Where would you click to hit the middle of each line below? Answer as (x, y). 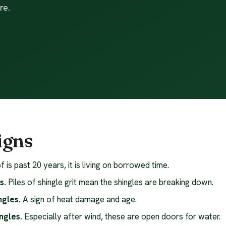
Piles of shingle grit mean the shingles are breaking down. (110, 182)
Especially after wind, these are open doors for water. (122, 216)
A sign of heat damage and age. (79, 199)
